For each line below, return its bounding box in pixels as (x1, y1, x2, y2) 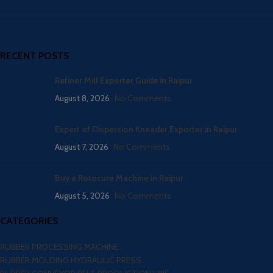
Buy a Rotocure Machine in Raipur (55, 172, 183, 183)
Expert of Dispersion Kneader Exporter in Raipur (55, 124, 238, 135)
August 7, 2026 (55, 141, 108, 152)
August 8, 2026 (55, 93, 110, 104)
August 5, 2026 (55, 190, 110, 201)
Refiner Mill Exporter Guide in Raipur (55, 75, 193, 86)
